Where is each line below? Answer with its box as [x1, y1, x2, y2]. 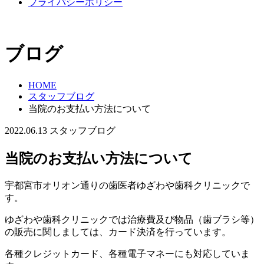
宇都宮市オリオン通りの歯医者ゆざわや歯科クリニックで [5, 180, 250, 190]
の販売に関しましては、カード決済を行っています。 [5, 226, 231, 237]
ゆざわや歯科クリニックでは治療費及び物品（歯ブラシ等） [5, 214, 259, 225]
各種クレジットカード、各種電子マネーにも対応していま [5, 248, 250, 259]
